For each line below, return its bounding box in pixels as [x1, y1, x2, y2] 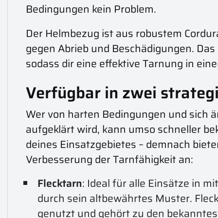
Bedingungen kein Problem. [25, 1, 156, 18]
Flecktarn [37, 175, 82, 191]
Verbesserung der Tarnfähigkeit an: [25, 151, 193, 167]
